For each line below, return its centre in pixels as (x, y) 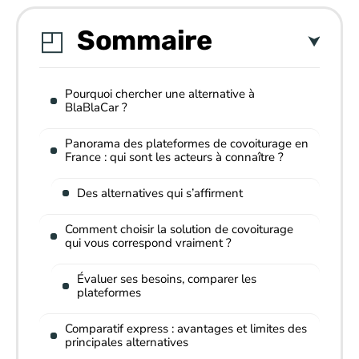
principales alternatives (127, 342)
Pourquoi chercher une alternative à (160, 93)
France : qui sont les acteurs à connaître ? (174, 157)
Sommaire (145, 40)
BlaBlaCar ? (96, 107)
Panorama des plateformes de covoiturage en (187, 143)
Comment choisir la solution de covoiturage (179, 229)
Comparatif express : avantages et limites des (186, 328)
